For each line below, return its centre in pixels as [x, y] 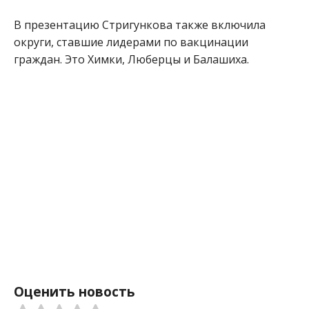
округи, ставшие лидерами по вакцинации [131, 42]
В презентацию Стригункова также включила [140, 25]
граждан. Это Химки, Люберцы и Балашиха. [131, 60]
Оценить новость [74, 291]
